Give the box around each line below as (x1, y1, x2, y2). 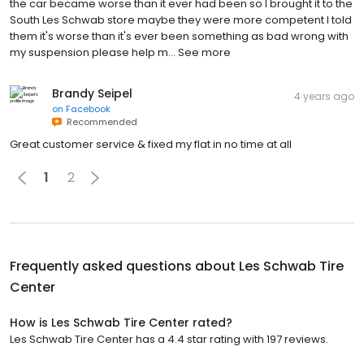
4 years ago (294, 89, 354, 103)
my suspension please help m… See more (10, 44, 231, 60)
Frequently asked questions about (10, 256, 239, 275)
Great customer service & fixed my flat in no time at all (10, 136, 292, 152)
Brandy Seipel (52, 84, 132, 102)
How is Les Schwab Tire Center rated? (10, 314, 232, 331)
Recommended (62, 115, 137, 128)
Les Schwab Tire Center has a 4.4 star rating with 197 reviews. (10, 331, 328, 347)
